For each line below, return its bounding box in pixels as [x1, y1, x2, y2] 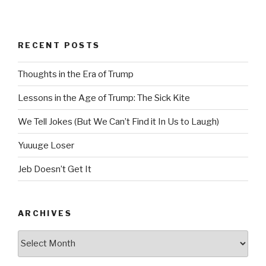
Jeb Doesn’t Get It [18, 163, 91, 175]
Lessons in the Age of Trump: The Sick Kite [18, 92, 190, 103]
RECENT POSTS [18, 40, 100, 50]
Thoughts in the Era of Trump [18, 68, 134, 80]
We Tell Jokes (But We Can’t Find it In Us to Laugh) [18, 116, 219, 127]
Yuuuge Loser [18, 140, 74, 151]
